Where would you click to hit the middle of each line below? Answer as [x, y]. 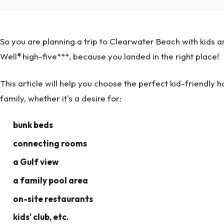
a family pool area [50, 180]
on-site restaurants [53, 198]
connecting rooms [50, 143]
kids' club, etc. [41, 217]
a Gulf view [35, 162]
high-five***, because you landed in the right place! [121, 56]
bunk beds [33, 125]
